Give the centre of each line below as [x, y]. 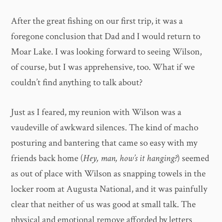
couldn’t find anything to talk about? [77, 83]
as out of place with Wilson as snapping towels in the [109, 173]
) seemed [193, 158]
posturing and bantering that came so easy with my [104, 143]
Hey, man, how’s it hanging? [130, 158]
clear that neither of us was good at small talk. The [104, 204]
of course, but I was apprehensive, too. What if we [103, 67]
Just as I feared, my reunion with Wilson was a [96, 112]
